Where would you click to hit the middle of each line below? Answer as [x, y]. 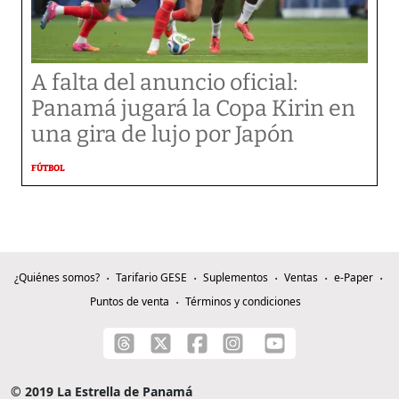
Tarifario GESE [151, 277]
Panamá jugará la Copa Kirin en [193, 109]
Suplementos [235, 277]
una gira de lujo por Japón [163, 134]
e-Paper [353, 277]
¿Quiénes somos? [57, 277]
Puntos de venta [129, 301]
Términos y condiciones [243, 301]
